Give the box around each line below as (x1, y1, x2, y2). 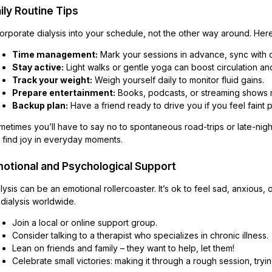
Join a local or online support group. (12, 217, 157, 228)
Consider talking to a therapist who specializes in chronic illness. (12, 230, 268, 240)
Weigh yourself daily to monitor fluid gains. (92, 75, 264, 85)
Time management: (12, 49, 98, 59)
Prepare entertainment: (12, 87, 115, 98)
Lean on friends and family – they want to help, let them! (12, 243, 234, 253)
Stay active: (12, 62, 64, 72)
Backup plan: (12, 100, 68, 110)
